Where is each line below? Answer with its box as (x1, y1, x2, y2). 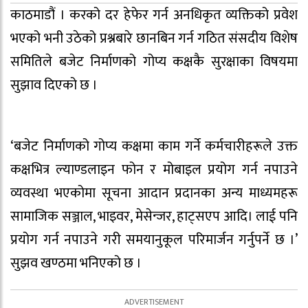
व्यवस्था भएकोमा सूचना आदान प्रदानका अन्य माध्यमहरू (10, 181, 298, 205)
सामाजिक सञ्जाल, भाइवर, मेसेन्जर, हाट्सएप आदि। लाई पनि (10, 204, 298, 228)
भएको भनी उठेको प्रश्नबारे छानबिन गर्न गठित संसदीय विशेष (10, 27, 298, 51)
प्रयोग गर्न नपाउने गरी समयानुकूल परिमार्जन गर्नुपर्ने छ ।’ (10, 228, 298, 252)
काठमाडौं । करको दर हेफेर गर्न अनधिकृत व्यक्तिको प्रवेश (10, 3, 298, 27)
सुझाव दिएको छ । (10, 74, 98, 98)
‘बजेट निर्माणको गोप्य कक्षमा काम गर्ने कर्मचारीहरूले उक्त (10, 134, 298, 158)
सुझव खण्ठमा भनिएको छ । (10, 251, 142, 275)
